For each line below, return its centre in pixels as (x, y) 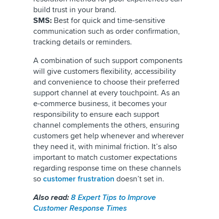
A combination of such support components (108, 61)
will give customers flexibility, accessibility (105, 71)
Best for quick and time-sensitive (109, 21)
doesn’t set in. (141, 179)
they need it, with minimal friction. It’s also (105, 147)
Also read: (52, 197)
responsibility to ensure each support (96, 114)
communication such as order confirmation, (107, 31)
